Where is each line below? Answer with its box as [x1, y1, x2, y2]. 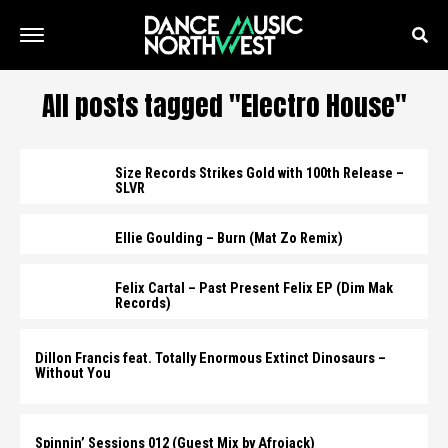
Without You [35, 365, 111, 382]
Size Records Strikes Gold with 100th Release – [115, 165, 404, 182]
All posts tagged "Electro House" [41, 85, 407, 126]
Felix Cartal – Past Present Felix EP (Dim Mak [115, 280, 393, 297]
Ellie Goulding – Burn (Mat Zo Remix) [115, 230, 343, 247]
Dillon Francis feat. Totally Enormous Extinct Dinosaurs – [35, 350, 386, 367]
